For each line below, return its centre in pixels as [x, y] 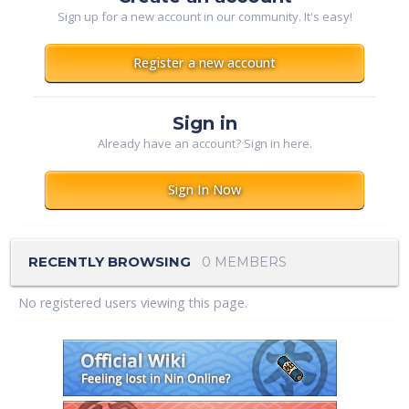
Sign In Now [204, 190]
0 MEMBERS [244, 262]
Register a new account [204, 63]
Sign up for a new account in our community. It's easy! [204, 17]
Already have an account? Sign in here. [204, 144]
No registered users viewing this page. [133, 303]
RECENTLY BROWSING [115, 261]
